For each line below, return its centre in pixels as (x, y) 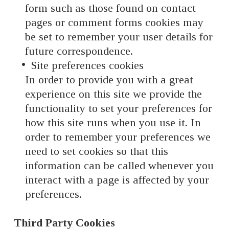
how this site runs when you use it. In (113, 123)
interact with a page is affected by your (117, 180)
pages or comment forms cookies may (114, 22)
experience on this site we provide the (113, 94)
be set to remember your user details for (119, 37)
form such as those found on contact (110, 8)
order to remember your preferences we (118, 137)
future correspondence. (79, 51)
